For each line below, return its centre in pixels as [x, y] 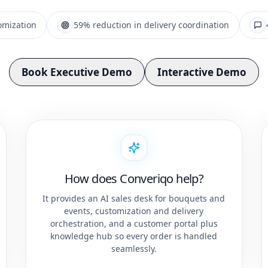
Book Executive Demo [77, 72]
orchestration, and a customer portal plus [134, 224]
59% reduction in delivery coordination [151, 25]
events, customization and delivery [134, 211]
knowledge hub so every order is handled [134, 236]
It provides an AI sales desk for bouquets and [134, 199]
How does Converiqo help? [134, 179]
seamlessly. [134, 249]
